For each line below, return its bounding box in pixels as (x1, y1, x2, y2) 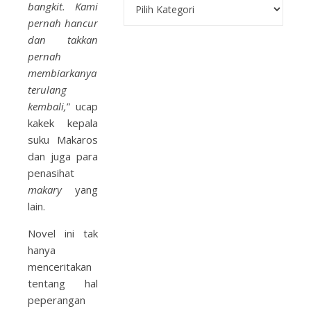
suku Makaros (28, 133, 98, 146)
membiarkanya (28, 66, 96, 80)
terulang (28, 83, 67, 96)
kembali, (28, 99, 67, 113)
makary (28, 183, 62, 196)
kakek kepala (28, 116, 98, 130)
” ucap (67, 99, 98, 113)
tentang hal (28, 276, 98, 290)
